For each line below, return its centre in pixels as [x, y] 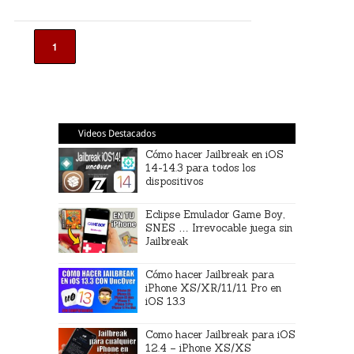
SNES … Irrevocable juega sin [219, 228]
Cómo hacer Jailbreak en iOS [215, 154]
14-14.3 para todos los [201, 168]
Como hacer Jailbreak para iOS [220, 334]
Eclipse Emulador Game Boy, [215, 214]
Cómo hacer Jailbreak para [210, 274]
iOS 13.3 [165, 301]
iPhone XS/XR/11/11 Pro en [213, 288]
